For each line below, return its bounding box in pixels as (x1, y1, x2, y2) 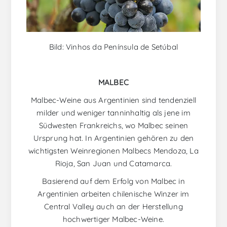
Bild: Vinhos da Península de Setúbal (49, 42, 178, 52)
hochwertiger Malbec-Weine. (62, 214, 165, 224)
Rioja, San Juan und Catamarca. (55, 159, 172, 169)
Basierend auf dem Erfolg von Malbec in (42, 176, 185, 186)
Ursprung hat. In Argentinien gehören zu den (33, 133, 194, 143)
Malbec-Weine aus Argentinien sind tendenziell (30, 95, 196, 105)
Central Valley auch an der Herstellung (44, 202, 183, 212)
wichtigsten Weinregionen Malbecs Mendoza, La (28, 146, 199, 156)
